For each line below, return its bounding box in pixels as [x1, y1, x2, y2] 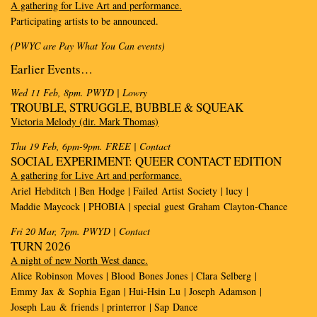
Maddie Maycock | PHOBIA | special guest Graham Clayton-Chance [11, 200, 287, 213]
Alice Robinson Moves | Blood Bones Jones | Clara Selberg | [11, 269, 257, 282]
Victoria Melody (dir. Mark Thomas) [11, 115, 158, 128]
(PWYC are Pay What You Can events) [11, 39, 165, 52]
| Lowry [117, 86, 147, 99]
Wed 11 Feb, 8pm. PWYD [11, 86, 114, 99]
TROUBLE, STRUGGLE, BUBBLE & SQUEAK [11, 99, 243, 115]
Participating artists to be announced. [11, 14, 158, 28]
